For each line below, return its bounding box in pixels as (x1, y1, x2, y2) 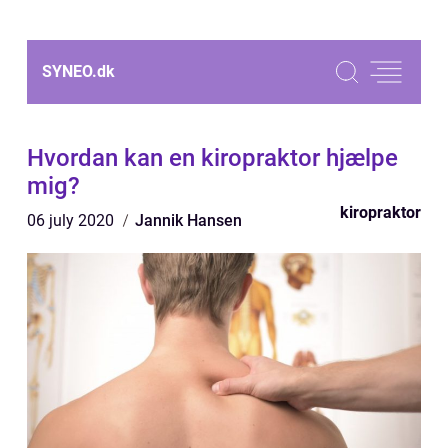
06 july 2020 (27, 211, 118, 230)
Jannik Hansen (135, 211, 242, 230)
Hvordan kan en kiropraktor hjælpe (27, 144, 398, 172)
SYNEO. (42, 62, 97, 81)
